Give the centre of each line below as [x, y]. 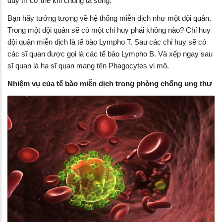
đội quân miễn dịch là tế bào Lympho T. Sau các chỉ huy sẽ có [107, 42]
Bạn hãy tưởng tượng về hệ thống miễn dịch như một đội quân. [109, 18]
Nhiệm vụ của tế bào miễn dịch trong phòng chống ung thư [110, 83]
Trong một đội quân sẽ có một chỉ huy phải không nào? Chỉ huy [109, 30]
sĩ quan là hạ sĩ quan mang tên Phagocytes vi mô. [88, 65]
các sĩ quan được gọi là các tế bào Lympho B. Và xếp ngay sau [111, 54]
